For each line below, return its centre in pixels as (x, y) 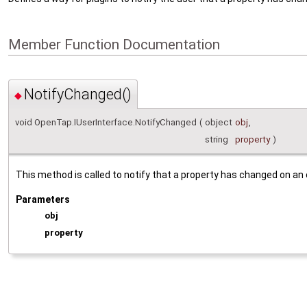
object (219, 123)
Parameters (43, 200)
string (217, 140)
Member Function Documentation (114, 44)
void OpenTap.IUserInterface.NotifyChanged (106, 123)
